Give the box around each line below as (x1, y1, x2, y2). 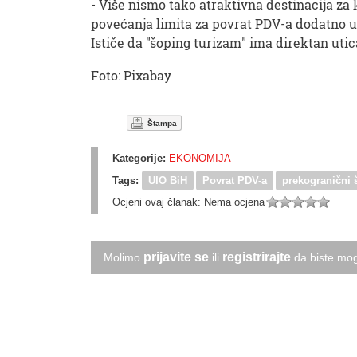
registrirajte (222, 250, 291, 264)
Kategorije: (112, 152, 166, 164)
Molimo (104, 251, 143, 264)
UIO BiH (148, 175, 187, 186)
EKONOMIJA (169, 152, 231, 164)
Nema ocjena (204, 196, 265, 208)
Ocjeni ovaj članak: (112, 196, 204, 208)
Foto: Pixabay (91, 67, 171, 84)
